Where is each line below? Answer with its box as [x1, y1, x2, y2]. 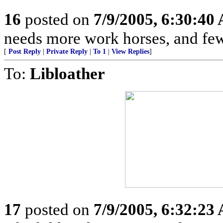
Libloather [30, 64, 105, 83]
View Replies [111, 48, 149, 55]
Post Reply [8, 48, 41, 55]
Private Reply [46, 48, 88, 55]
